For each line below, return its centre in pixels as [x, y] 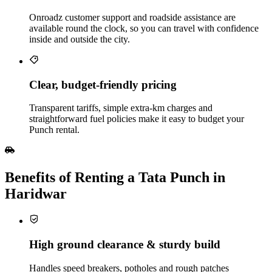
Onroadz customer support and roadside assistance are [132, 17]
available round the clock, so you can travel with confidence [144, 28]
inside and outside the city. [80, 39]
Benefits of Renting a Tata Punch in [115, 178]
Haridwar [36, 194]
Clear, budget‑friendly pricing [103, 84]
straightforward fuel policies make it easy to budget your [137, 119]
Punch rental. [54, 130]
